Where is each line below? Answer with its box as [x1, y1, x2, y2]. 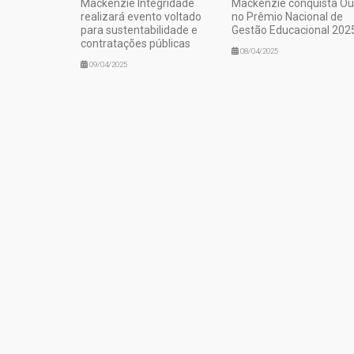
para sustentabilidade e [81, 23, 198, 36]
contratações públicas [81, 36, 190, 50]
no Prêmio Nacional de [231, 9, 343, 23]
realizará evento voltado [81, 9, 201, 23]
